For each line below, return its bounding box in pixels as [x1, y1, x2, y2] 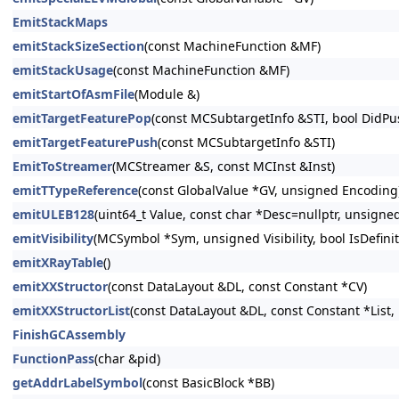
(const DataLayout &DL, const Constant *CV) [108, 278, 367, 295]
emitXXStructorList [12, 302, 130, 319]
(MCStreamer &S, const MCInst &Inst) [112, 158, 335, 175]
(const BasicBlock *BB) [142, 374, 274, 391]
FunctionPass [12, 350, 94, 367]
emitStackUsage [12, 61, 113, 78]
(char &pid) [94, 350, 160, 367]
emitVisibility [12, 230, 94, 247]
